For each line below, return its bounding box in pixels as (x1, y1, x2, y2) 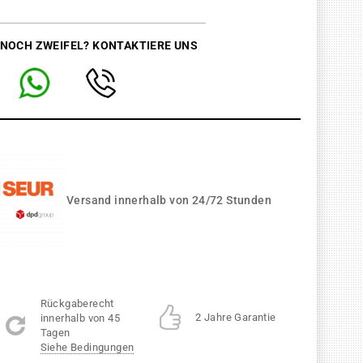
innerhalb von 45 (40, 311, 121, 324)
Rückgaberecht (40, 297, 114, 310)
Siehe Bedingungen (40, 340, 135, 353)
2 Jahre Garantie (195, 310, 276, 323)
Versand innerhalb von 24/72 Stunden (66, 193, 271, 207)
